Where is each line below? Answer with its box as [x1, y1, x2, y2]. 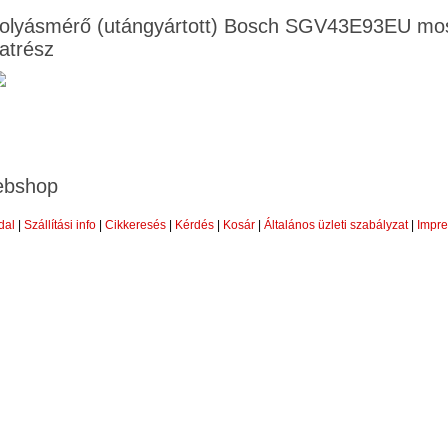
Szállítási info [24, 218, 96, 232]
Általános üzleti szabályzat [264, 218, 408, 232]
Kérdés [175, 218, 214, 232]
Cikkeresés [105, 218, 166, 232]
